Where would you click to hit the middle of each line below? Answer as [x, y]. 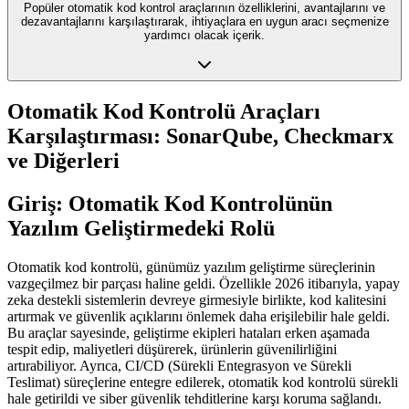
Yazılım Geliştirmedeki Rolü [141, 229]
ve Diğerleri [63, 161]
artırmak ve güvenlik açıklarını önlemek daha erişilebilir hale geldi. [199, 317]
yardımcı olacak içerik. [204, 36]
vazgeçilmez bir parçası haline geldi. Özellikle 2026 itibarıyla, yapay [204, 284]
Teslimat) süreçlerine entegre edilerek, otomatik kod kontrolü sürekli [203, 383]
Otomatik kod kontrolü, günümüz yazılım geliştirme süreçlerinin [191, 267]
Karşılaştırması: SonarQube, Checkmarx [200, 136]
